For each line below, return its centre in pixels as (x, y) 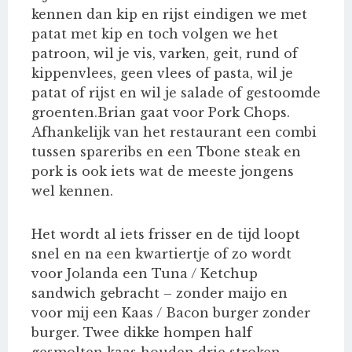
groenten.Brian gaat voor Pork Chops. (161, 113)
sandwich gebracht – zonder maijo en (159, 293)
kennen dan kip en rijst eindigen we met (169, 15)
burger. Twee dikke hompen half (142, 333)
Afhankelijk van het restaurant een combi (174, 132)
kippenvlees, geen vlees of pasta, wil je (162, 73)
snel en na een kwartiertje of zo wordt (161, 254)
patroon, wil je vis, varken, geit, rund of (165, 54)
